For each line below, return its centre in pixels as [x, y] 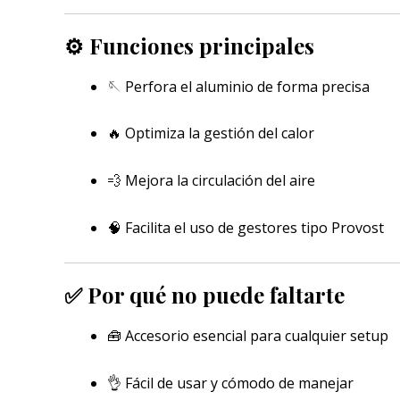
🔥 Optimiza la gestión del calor [211, 133]
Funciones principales [202, 46]
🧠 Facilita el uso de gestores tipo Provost [246, 227]
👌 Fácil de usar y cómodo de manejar [230, 383]
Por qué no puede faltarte [216, 295]
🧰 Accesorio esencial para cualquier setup [248, 336]
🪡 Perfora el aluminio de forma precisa [238, 86]
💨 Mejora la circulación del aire [211, 181]
